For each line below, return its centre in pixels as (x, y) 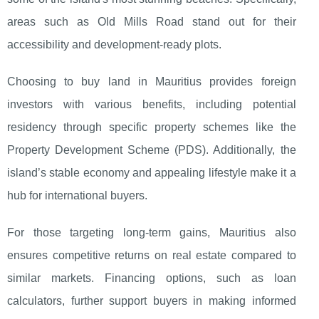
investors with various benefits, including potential (152, 105)
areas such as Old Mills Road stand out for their (152, 22)
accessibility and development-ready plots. (114, 45)
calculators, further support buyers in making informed (152, 301)
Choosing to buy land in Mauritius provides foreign (152, 82)
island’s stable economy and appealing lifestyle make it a (152, 173)
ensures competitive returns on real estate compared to (152, 256)
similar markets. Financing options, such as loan (152, 278)
